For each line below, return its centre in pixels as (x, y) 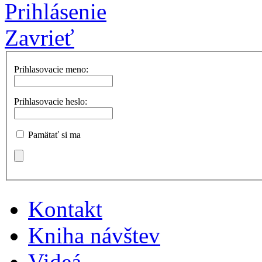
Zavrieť (39, 37)
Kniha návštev (94, 236)
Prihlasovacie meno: (51, 70)
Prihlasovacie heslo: (51, 102)
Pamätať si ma (54, 135)
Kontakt (65, 209)
